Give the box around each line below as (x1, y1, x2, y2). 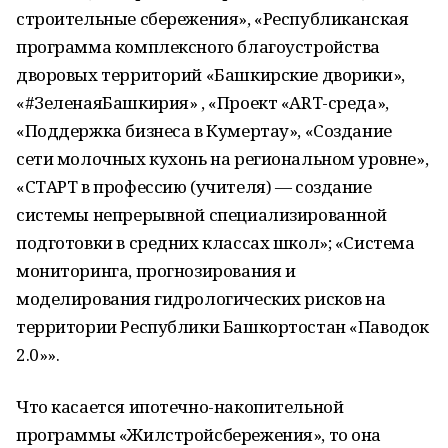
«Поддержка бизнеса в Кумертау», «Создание (16, 119, 392, 142)
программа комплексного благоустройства (16, 35, 381, 58)
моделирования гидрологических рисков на (16, 287, 386, 310)
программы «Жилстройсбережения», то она (16, 423, 382, 446)
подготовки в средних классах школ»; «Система (16, 231, 415, 254)
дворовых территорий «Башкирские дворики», (16, 63, 405, 86)
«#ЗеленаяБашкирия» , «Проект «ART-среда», (16, 91, 389, 114)
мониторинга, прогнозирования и (16, 259, 296, 282)
